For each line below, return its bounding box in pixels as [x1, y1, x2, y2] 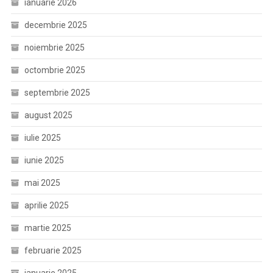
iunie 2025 [24, 155, 64, 165]
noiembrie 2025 [24, 42, 85, 52]
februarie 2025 [24, 245, 82, 255]
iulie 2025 [24, 132, 61, 143]
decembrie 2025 [24, 19, 87, 30]
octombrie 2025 [24, 65, 85, 75]
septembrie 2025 [24, 87, 90, 97]
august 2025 [24, 110, 73, 120]
